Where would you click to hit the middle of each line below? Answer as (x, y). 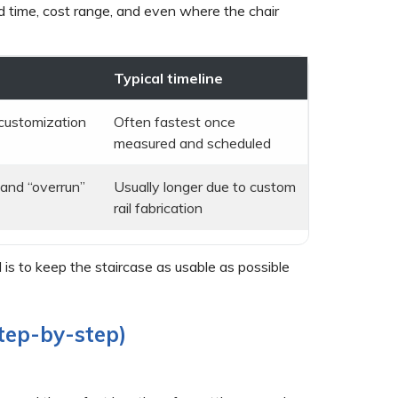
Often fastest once (175, 121)
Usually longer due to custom (205, 186)
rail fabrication (158, 207)
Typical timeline (168, 78)
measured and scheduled (192, 143)
